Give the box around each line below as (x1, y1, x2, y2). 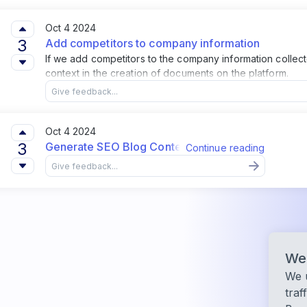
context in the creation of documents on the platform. (45, 67, 288, 79)
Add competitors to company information (45, 36, 260, 50)
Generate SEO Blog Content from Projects (45, 140, 265, 153)
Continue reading (185, 142, 265, 153)
